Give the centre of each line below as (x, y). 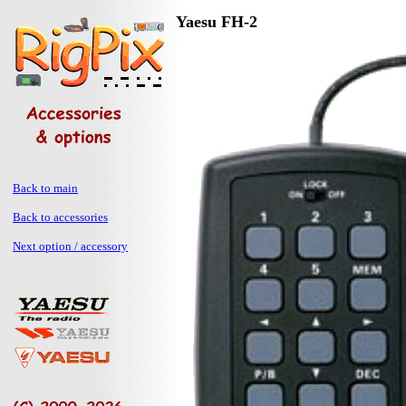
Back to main (45, 188)
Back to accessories (60, 217)
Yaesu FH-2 (217, 22)
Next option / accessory (70, 246)
